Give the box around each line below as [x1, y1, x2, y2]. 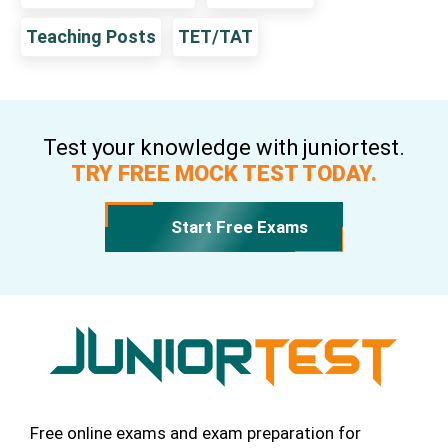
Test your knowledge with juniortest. [43, 134, 405, 160]
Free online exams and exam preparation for [30, 422, 361, 443]
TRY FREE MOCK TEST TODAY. [71, 160, 377, 186]
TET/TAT [178, 25, 253, 47]
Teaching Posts [26, 25, 156, 47]
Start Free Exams [171, 216, 309, 237]
